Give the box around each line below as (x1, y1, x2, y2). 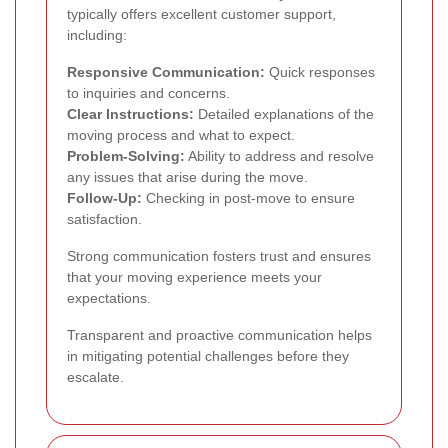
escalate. (67, 368, 124, 385)
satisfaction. (67, 210, 142, 227)
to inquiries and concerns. (67, 84, 230, 101)
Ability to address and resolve (185, 147, 374, 164)
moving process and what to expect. (67, 126, 295, 143)
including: (67, 26, 127, 43)
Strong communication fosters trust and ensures (67, 247, 371, 264)
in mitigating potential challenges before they (67, 347, 349, 364)
